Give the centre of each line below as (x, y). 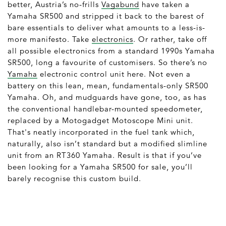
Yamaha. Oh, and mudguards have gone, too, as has (107, 97)
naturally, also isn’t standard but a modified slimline (107, 143)
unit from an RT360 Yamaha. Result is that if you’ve (105, 155)
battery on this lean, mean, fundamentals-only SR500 (108, 85)
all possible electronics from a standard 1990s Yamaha (111, 50)
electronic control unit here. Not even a (114, 74)
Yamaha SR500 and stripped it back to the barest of (106, 16)
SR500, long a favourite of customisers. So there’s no (107, 62)
